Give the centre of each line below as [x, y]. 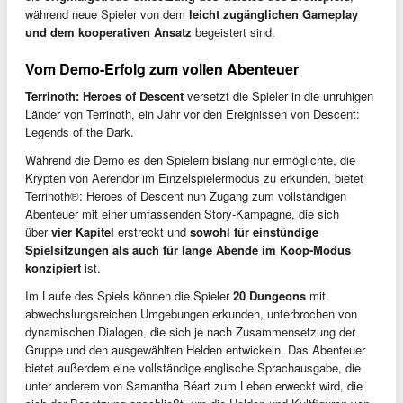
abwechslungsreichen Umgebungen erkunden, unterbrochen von [191, 313]
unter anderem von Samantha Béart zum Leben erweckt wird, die [194, 385]
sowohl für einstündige [254, 231]
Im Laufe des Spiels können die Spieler [129, 295]
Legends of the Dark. [80, 131]
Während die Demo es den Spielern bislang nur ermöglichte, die [190, 159]
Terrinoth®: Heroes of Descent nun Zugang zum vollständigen [186, 195]
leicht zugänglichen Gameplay [273, 13]
